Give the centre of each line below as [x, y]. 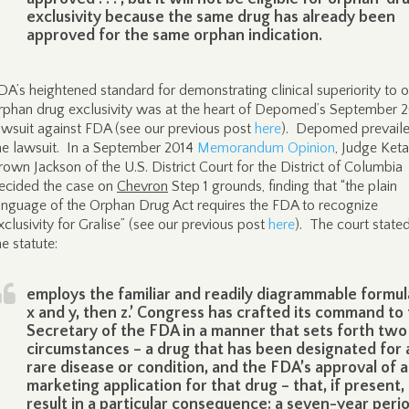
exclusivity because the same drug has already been [211, 17]
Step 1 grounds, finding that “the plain [283, 186]
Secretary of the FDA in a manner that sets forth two [217, 331]
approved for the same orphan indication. [174, 36]
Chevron [142, 186]
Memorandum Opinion [266, 148]
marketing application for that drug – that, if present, [215, 386]
